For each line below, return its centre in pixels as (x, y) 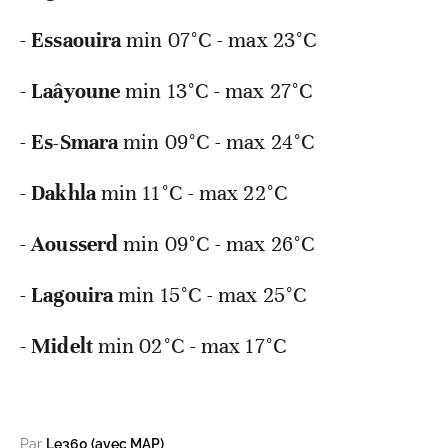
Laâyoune (76, 91)
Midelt (62, 346)
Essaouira (76, 40)
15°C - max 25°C (233, 295)
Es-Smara (75, 142)
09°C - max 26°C (240, 244)
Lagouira (72, 295)
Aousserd (75, 244)
